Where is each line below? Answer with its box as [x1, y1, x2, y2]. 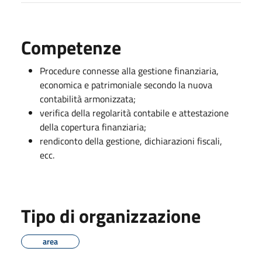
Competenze [21, 33, 121, 61]
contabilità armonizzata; [40, 91, 136, 106]
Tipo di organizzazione [21, 201, 201, 230]
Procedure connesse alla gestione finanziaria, [40, 63, 219, 78]
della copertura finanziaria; [40, 119, 146, 134]
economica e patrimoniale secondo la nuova [40, 77, 212, 92]
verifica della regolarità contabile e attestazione [40, 105, 229, 120]
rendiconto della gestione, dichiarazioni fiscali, [40, 133, 222, 148]
